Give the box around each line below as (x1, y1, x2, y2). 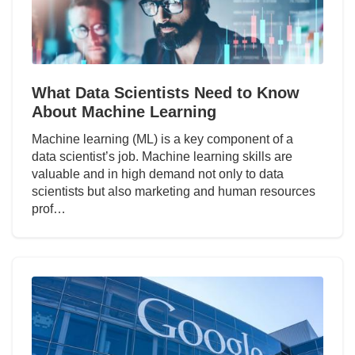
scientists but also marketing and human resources (32, 185, 315, 199)
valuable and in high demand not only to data (32, 167, 284, 181)
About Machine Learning (32, 103, 216, 121)
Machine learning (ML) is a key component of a (32, 132, 293, 147)
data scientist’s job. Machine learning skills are (32, 150, 292, 164)
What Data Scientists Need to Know (32, 84, 300, 102)
